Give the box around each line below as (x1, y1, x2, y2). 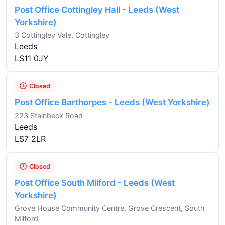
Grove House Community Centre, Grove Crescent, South (15, 203, 205, 212)
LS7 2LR (15, 133, 46, 144)
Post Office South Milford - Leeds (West (15, 177, 175, 188)
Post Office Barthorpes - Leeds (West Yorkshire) (15, 97, 210, 107)
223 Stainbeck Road (15, 110, 83, 120)
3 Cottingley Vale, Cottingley (15, 30, 109, 39)
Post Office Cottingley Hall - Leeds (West (15, 4, 179, 15)
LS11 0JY (15, 53, 49, 63)
